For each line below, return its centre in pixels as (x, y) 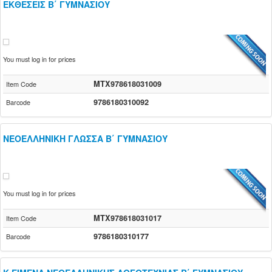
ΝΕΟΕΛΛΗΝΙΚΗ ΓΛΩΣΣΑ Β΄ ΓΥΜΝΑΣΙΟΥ (85, 138)
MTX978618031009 (127, 84)
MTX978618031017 (127, 218)
